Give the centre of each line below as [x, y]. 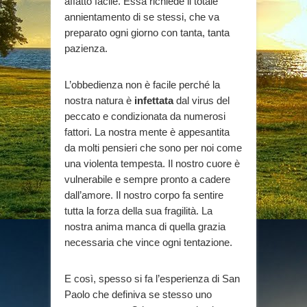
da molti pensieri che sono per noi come [153, 147]
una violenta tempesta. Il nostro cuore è [152, 163]
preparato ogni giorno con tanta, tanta [147, 32]
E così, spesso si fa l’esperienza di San [152, 278]
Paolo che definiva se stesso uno [138, 294]
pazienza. [86, 48]
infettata [154, 100]
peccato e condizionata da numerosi [145, 116]
